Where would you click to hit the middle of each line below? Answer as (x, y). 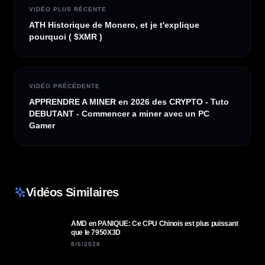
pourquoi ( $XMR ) (66, 37)
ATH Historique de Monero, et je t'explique (114, 25)
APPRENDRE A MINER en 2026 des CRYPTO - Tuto (129, 102)
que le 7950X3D (96, 232)
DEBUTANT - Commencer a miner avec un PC (119, 114)
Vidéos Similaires (72, 192)
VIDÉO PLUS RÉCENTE (68, 9)
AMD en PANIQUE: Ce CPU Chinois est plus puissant (155, 224)
